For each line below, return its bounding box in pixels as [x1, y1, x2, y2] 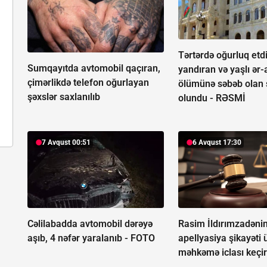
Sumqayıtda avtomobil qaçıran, [27, 63, 160, 74]
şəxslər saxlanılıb [27, 91, 100, 103]
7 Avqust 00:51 [42, 138, 91, 147]
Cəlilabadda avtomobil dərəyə [27, 218, 153, 230]
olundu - [178, 92, 216, 104]
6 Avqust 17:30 [193, 138, 242, 147]
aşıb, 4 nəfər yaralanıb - [27, 232, 131, 244]
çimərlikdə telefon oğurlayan [27, 77, 149, 89]
